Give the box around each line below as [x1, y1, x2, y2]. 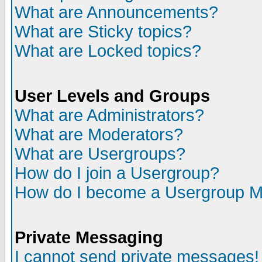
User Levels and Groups [15, 87, 210, 105]
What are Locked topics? [15, 42, 201, 60]
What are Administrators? [15, 106, 204, 125]
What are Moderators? [15, 125, 183, 144]
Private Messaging [15, 228, 163, 247]
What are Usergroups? [15, 144, 185, 163]
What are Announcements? [15, 3, 218, 22]
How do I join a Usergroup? [15, 164, 219, 182]
